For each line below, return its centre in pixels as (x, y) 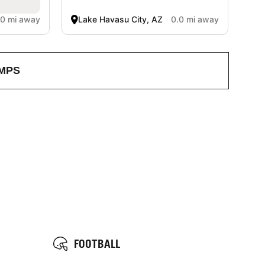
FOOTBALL (97, 244)
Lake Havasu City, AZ (121, 19)
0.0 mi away (195, 19)
